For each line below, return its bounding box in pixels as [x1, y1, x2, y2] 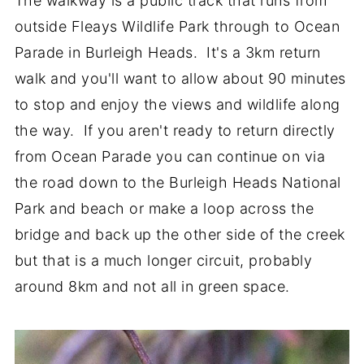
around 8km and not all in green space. [14, 278, 290, 296]
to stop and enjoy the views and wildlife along [14, 96, 340, 114]
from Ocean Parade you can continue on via [14, 148, 326, 166]
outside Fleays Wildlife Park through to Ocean [14, 18, 340, 36]
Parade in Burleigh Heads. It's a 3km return [14, 44, 321, 62]
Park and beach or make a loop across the [14, 200, 314, 218]
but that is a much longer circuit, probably [14, 252, 313, 270]
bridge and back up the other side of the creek [14, 226, 345, 244]
